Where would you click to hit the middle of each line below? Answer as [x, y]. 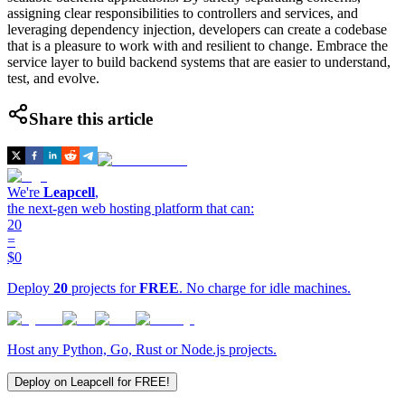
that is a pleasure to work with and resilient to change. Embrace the [198, 45]
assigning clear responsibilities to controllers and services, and [183, 13]
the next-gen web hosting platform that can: [131, 208]
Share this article [91, 119]
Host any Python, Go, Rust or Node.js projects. [142, 349]
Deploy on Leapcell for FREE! [92, 381]
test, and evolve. [53, 78]
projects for [104, 287]
